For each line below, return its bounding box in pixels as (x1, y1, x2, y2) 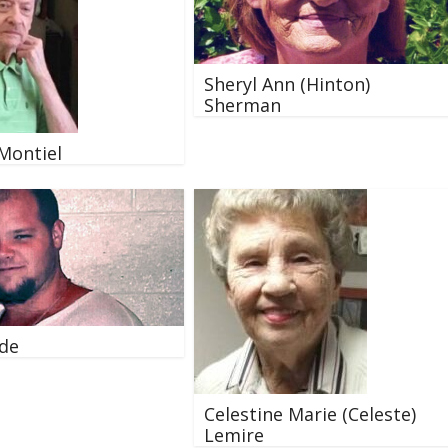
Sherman (204, 93, 281, 118)
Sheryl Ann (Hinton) (204, 72, 370, 97)
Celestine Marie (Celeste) (204, 402, 416, 427)
